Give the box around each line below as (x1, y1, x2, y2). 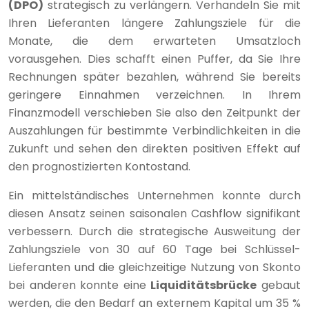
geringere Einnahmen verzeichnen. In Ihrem (8, 86, 301, 103)
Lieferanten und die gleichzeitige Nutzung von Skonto (8, 259, 301, 275)
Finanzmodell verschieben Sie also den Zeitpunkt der (8, 104, 301, 121)
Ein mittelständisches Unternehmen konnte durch (8, 187, 301, 203)
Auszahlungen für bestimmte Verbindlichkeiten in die (8, 122, 301, 139)
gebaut (257, 277, 301, 293)
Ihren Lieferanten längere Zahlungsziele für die (8, 14, 301, 31)
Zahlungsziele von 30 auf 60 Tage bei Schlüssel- (8, 241, 301, 257)
